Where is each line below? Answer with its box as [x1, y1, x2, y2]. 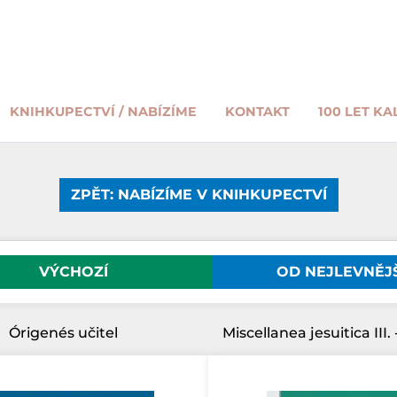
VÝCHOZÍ [38, 263, 108, 280]
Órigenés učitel [9, 324, 119, 341]
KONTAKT [224, 104, 290, 120]
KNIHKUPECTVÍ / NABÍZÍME [9, 104, 197, 120]
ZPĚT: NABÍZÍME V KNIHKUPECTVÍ [70, 186, 327, 203]
